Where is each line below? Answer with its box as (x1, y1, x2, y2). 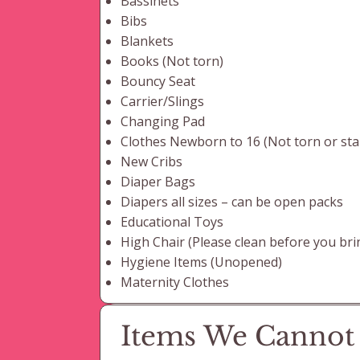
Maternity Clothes (121, 273, 230, 292)
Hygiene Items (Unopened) (121, 253, 283, 272)
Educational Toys (121, 213, 224, 231)
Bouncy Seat (121, 72, 196, 91)
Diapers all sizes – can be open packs (121, 193, 344, 211)
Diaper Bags (121, 173, 196, 191)
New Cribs (121, 153, 183, 171)
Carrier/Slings (121, 92, 205, 111)
